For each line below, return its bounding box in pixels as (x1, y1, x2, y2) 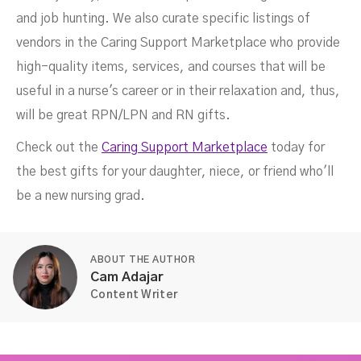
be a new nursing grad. (16, 189, 145, 202)
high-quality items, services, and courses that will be (16, 60, 326, 73)
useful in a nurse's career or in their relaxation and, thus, (16, 84, 340, 98)
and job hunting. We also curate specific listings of (16, 11, 310, 25)
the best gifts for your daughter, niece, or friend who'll (16, 164, 334, 178)
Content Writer (90, 288, 178, 301)
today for (268, 140, 325, 154)
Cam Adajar (90, 270, 164, 284)
